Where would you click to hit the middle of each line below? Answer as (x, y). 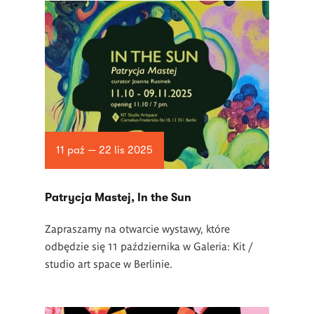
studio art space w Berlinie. (109, 263)
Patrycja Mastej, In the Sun (118, 198)
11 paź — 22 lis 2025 (104, 150)
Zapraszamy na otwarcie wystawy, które (137, 228)
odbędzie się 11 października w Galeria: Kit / (149, 246)
